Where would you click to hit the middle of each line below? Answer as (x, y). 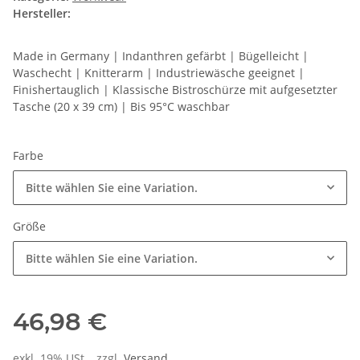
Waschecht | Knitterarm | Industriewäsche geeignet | (159, 73)
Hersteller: (42, 14)
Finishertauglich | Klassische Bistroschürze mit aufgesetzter (175, 90)
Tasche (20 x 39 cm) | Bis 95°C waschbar (121, 107)
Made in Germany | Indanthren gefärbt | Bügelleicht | (161, 56)
